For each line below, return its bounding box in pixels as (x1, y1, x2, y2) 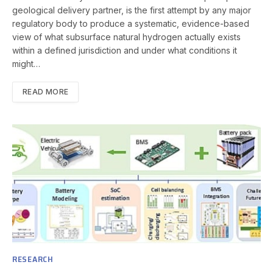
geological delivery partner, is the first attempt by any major (12, 4, 251, 15)
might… (12, 58, 40, 69)
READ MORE (23, 87, 69, 96)
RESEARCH (12, 252, 54, 266)
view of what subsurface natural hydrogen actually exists (12, 31, 241, 42)
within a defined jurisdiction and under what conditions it (12, 44, 237, 55)
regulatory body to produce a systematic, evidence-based (12, 18, 249, 29)
